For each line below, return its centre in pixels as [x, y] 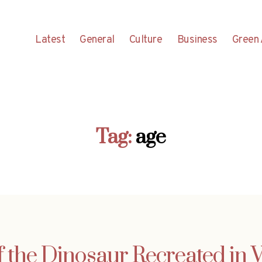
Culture [146, 40]
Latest [50, 40]
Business [197, 40]
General [97, 40]
